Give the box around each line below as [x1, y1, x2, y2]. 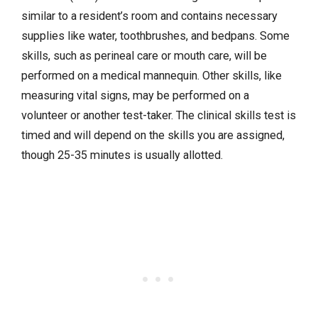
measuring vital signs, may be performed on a [21, 88, 249, 102]
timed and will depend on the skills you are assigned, [21, 128, 285, 142]
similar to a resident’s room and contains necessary [21, 9, 278, 23]
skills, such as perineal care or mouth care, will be [21, 48, 267, 62]
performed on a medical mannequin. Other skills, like [21, 68, 282, 82]
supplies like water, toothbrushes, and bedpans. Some [21, 28, 290, 43]
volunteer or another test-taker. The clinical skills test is [21, 108, 296, 122]
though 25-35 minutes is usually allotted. [21, 148, 223, 162]
